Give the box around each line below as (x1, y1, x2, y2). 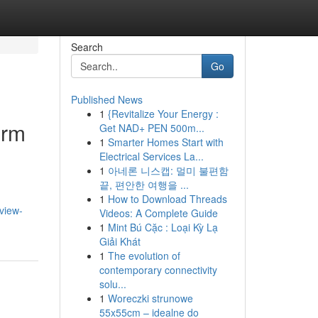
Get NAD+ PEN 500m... (99, 121, 204, 135)
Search (70, 40, 103, 54)
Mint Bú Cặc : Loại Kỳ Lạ (107, 220, 218, 234)
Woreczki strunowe (107, 291, 193, 305)
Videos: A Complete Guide (99, 206, 218, 220)
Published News (70, 92, 143, 106)
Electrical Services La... (99, 149, 204, 163)
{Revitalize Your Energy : (107, 106, 219, 121)
